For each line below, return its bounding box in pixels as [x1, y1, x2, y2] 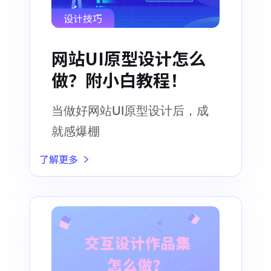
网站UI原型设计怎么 [51, 46, 206, 71]
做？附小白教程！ [51, 68, 187, 93]
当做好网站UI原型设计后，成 [51, 103, 209, 119]
